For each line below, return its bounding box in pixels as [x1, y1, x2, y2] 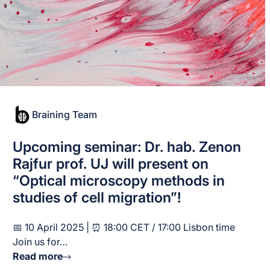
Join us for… [13, 236, 68, 248]
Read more [13, 250, 63, 263]
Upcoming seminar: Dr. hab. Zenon [13, 137, 242, 155]
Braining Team [32, 108, 98, 121]
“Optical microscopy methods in [13, 171, 225, 189]
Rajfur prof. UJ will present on [13, 154, 209, 172]
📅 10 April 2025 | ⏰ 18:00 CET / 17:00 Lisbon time [13, 221, 236, 234]
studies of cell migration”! [13, 188, 182, 206]
